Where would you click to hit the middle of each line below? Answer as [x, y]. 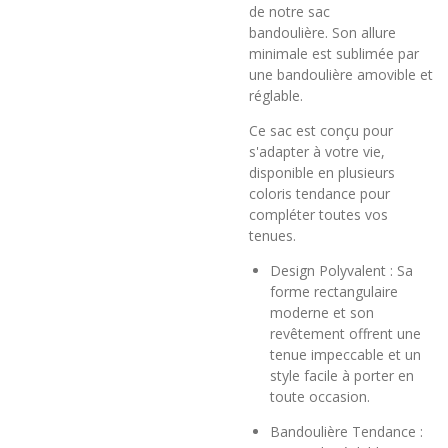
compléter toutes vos [318, 214]
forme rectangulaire [334, 291]
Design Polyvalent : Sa [341, 270]
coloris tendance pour [319, 193]
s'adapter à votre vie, [317, 151]
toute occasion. [320, 396]
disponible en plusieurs [322, 172]
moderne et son [322, 312]
